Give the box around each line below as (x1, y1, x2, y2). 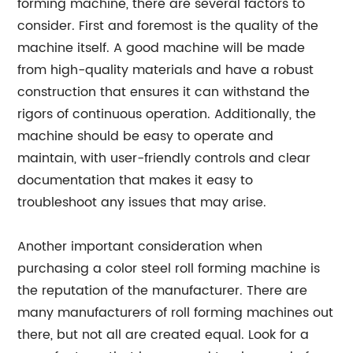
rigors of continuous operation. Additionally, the (17, 104, 317, 124)
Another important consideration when (17, 236, 263, 257)
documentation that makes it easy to (17, 170, 254, 191)
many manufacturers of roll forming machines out (17, 303, 334, 323)
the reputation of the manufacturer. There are (17, 281, 308, 301)
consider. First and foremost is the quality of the (17, 16, 319, 36)
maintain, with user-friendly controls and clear (17, 148, 311, 169)
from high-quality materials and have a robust (17, 60, 314, 80)
